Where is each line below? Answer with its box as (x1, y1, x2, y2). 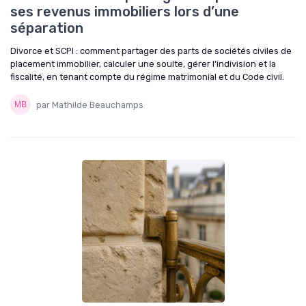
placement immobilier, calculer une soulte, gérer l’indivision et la (10, 59, 276, 70)
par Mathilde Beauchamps (36, 99, 143, 110)
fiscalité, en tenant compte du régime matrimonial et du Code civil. (10, 72, 284, 83)
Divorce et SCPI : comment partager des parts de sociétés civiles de (10, 46, 292, 57)
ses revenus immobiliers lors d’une (10, 3, 239, 20)
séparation (10, 20, 83, 37)
